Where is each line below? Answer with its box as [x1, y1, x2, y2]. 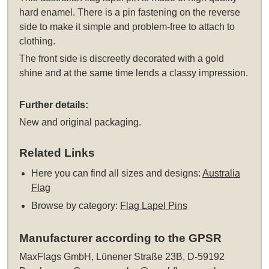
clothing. [19, 36, 56, 47]
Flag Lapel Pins [120, 201, 188, 211]
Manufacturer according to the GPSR [19, 232, 222, 245]
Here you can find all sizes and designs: [31, 168, 203, 179]
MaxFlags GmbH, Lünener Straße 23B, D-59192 [19, 252, 225, 262]
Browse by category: [31, 201, 121, 211]
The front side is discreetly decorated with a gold [19, 53, 225, 64]
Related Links [19, 147, 95, 160]
